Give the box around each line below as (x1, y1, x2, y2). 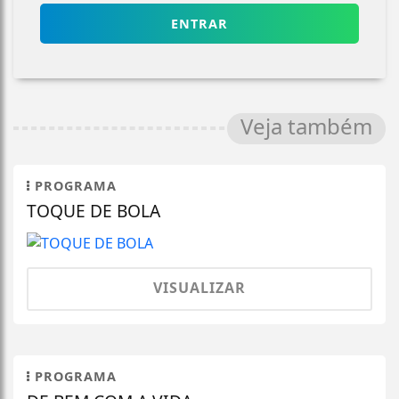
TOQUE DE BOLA (27, 198, 160, 223)
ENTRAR (171, 14, 228, 32)
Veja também (240, 110, 372, 141)
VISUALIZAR (153, 278, 246, 298)
